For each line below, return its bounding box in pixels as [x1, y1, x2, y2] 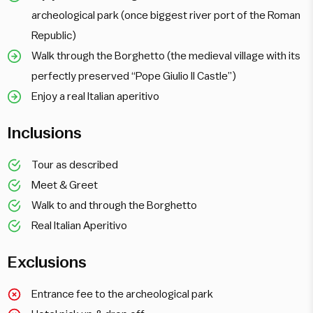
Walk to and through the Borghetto [31, 199, 198, 211]
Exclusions [7, 254, 87, 271]
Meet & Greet [31, 179, 99, 191]
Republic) [31, 29, 77, 41]
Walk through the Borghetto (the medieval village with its [31, 50, 301, 61]
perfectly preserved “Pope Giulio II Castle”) [31, 70, 237, 82]
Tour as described [31, 159, 119, 170]
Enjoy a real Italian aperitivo [31, 90, 160, 102]
